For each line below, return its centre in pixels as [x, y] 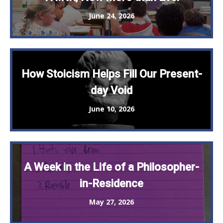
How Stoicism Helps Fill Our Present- [111, 74]
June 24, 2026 [111, 16]
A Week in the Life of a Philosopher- [111, 167]
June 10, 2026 [111, 109]
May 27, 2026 [111, 202]
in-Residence [111, 184]
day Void [111, 91]
